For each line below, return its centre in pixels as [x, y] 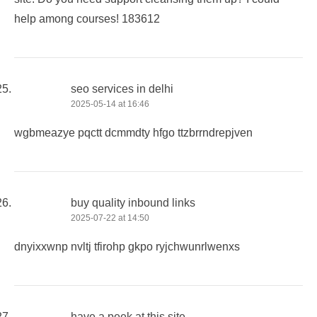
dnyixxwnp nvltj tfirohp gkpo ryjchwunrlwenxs [127, 246]
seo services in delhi [122, 88]
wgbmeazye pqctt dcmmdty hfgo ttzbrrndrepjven [133, 132]
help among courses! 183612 [87, 18]
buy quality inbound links [133, 202]
